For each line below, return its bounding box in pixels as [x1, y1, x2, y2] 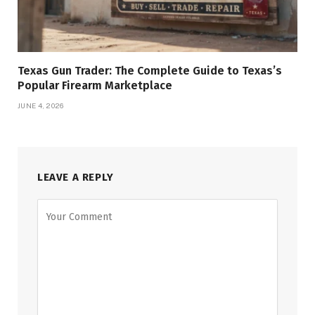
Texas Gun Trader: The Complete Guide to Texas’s [18, 64, 282, 78]
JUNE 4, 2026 [18, 101, 64, 110]
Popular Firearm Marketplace [18, 79, 172, 93]
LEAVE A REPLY [37, 171, 114, 184]
